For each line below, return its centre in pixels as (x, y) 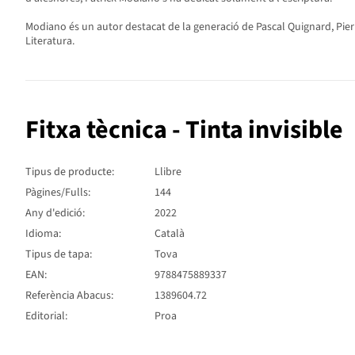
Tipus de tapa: (59, 254)
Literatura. (50, 41)
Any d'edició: (55, 213)
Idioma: (43, 233)
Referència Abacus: (69, 295)
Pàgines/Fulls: (58, 192)
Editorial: (46, 316)
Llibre (168, 172)
